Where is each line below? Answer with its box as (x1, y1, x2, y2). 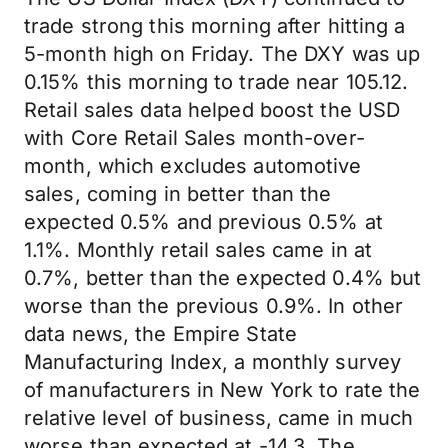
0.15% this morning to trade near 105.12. (24, 70, 409, 94)
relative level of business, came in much (24, 406, 414, 430)
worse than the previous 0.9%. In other (24, 294, 404, 318)
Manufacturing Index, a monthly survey (24, 350, 402, 374)
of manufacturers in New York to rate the (24, 378, 421, 402)
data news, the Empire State (24, 322, 298, 346)
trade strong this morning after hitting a (24, 14, 406, 38)
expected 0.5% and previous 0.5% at (24, 210, 383, 234)
